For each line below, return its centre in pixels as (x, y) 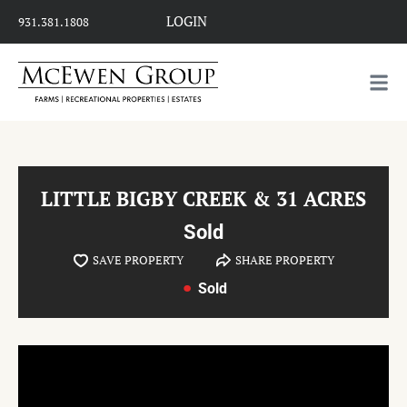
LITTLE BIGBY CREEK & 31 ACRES (203, 199)
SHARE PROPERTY (284, 260)
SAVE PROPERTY (138, 260)
